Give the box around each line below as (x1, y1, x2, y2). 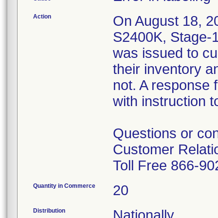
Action (33, 13, 51, 20)
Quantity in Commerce (33, 182, 95, 189)
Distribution (33, 207, 65, 214)
